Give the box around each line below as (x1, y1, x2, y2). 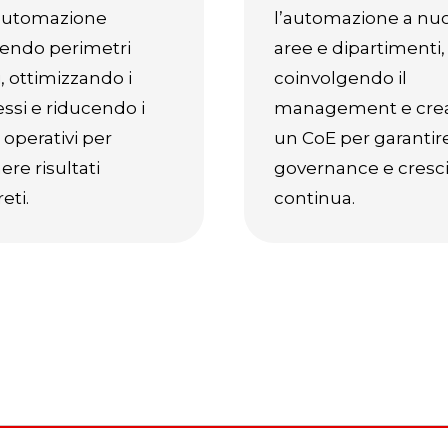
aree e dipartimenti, (274, 38, 445, 58)
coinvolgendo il (274, 68, 407, 88)
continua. (274, 188, 355, 208)
